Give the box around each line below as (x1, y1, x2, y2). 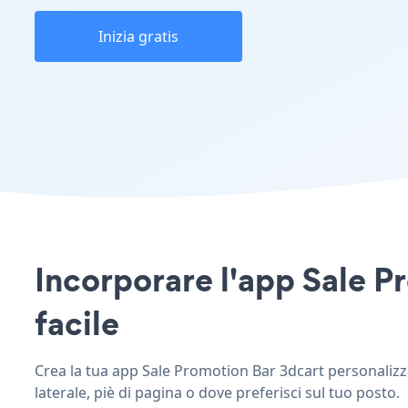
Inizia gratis (98, 26, 178, 46)
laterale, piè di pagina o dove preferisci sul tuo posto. (35, 382, 400, 403)
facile (35, 300, 119, 346)
